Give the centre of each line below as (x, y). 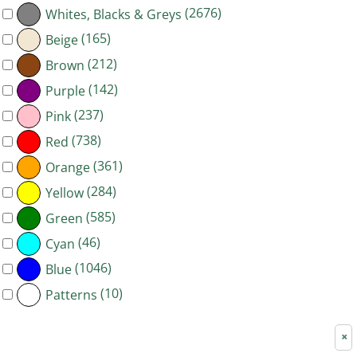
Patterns (71, 294)
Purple (65, 90)
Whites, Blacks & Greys (114, 14)
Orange (68, 167)
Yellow (65, 192)
